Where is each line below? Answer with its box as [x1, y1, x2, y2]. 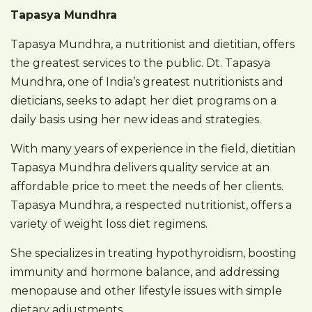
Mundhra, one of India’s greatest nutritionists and [10, 75, 283, 88]
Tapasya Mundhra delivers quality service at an [10, 160, 270, 174]
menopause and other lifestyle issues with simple [10, 283, 282, 297]
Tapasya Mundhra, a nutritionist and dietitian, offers [10, 37, 295, 51]
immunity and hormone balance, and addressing [10, 265, 280, 279]
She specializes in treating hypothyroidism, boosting [10, 246, 297, 260]
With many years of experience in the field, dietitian [10, 141, 295, 155]
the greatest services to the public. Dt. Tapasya [10, 56, 270, 70]
